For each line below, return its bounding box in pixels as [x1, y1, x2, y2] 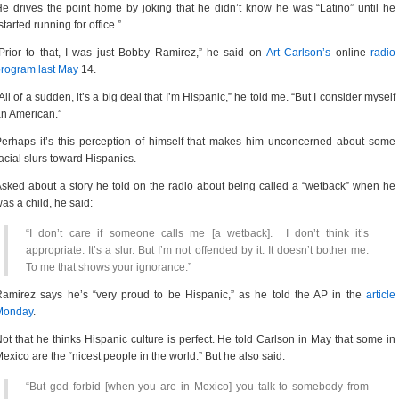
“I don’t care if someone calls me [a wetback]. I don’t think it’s [26, 227, 369, 240]
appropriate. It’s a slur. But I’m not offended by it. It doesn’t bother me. [26, 244, 369, 256]
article [366, 289, 395, 301]
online [330, 46, 371, 59]
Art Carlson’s [265, 46, 331, 59]
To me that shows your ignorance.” [26, 261, 191, 273]
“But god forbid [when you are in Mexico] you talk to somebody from [26, 380, 369, 393]
